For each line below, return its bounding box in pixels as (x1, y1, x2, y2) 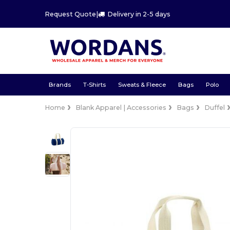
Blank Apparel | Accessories (75, 104, 167, 111)
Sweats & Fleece (118, 81, 166, 88)
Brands (48, 81, 71, 88)
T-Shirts (83, 81, 106, 88)
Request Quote (45, 10, 97, 18)
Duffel (204, 104, 225, 111)
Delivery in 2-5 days (107, 10, 171, 18)
